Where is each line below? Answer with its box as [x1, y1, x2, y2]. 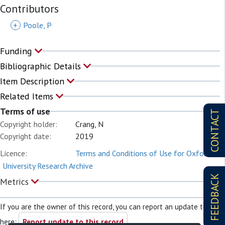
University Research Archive [3, 160, 93, 171]
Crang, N [75, 119, 103, 129]
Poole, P [23, 20, 52, 30]
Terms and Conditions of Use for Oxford [75, 148, 210, 158]
